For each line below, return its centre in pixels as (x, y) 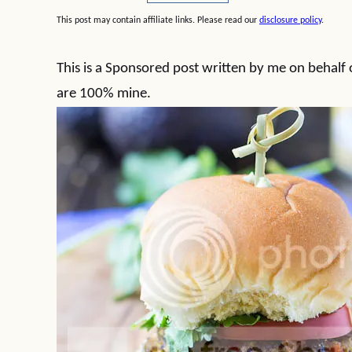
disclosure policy (290, 20)
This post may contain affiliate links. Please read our (158, 20)
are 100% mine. (104, 94)
